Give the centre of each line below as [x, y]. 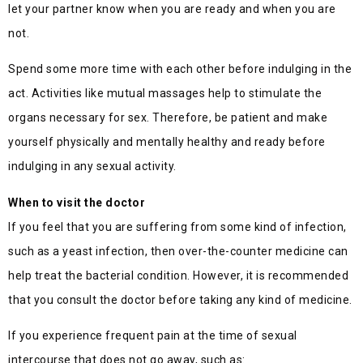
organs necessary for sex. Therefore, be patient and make [168, 118]
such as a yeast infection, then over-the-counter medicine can [178, 251]
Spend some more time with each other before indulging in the [180, 69]
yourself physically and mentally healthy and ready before [167, 142]
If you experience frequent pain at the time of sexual [153, 335]
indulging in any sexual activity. [92, 167]
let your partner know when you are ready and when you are [172, 9]
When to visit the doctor [77, 202]
